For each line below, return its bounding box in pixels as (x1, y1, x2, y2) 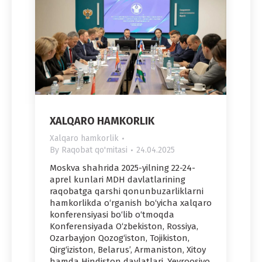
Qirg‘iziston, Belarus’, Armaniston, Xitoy (50, 244, 206, 256)
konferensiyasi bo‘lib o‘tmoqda (50, 209, 174, 220)
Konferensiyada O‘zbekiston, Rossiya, (50, 221, 198, 232)
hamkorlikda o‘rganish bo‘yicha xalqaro (50, 198, 212, 209)
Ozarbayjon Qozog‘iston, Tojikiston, (50, 233, 189, 244)
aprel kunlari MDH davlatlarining (50, 174, 185, 185)
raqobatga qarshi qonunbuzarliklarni (50, 186, 204, 197)
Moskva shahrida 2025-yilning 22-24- (50, 163, 195, 174)
